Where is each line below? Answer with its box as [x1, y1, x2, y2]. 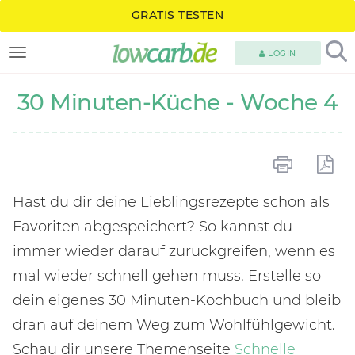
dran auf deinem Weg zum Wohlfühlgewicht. [13, 316, 335, 334]
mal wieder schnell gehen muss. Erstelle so [13, 267, 321, 284]
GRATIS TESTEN [131, 8, 224, 22]
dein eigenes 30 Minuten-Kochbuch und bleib [13, 292, 341, 309]
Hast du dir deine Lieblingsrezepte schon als [13, 193, 330, 211]
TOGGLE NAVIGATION [59, 53, 188, 67]
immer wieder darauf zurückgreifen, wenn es [13, 242, 335, 260]
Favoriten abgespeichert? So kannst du [13, 218, 292, 235]
